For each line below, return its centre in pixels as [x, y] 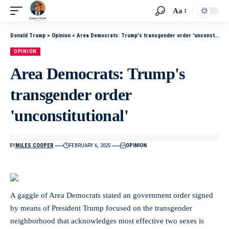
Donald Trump [28, 36]
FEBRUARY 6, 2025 [89, 145]
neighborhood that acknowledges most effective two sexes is [107, 221]
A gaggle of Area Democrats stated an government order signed [112, 195]
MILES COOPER [34, 145]
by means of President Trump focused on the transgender [101, 208]
